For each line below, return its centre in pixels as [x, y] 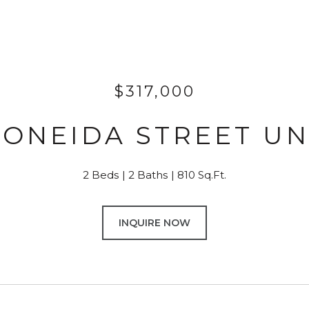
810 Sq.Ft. [202, 175]
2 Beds [101, 175]
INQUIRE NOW [154, 223]
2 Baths [148, 175]
